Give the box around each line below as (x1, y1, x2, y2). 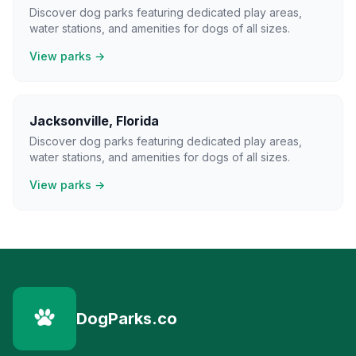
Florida (116, 113, 159, 129)
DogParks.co (76, 309, 177, 328)
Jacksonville (29, 113, 109, 129)
